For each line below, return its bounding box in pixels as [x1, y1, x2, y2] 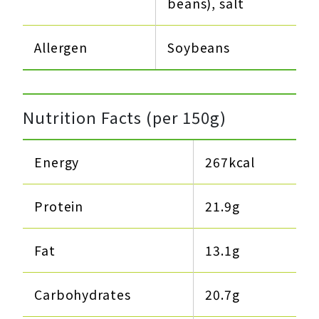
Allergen [34, 38, 88, 57]
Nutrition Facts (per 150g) [23, 105, 226, 129]
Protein [34, 197, 84, 216]
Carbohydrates [34, 286, 131, 304]
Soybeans [167, 38, 231, 57]
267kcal [205, 153, 256, 172]
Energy [34, 153, 80, 172]
